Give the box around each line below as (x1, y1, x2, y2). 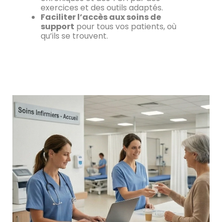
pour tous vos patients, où (74, 20, 176, 32)
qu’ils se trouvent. (40, 30, 108, 42)
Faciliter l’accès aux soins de (40, 11, 161, 23)
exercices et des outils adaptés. (40, 1, 163, 13)
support (40, 20, 74, 32)
